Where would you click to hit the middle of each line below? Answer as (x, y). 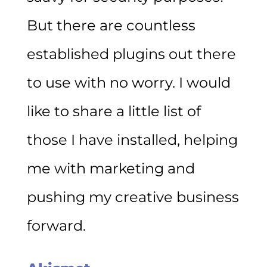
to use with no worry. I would (128, 82)
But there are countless (111, 25)
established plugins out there (131, 54)
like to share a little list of (114, 111)
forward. (56, 225)
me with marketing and (111, 168)
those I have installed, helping (132, 139)
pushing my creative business (133, 197)
